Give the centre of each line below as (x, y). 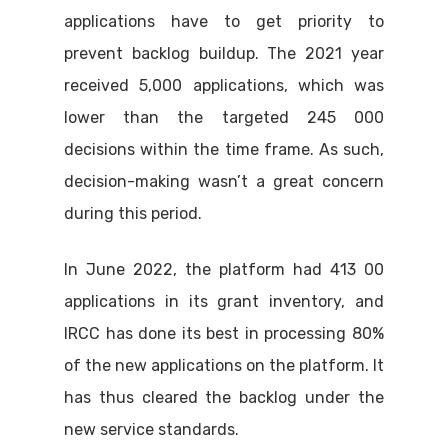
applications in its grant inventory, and (224, 302)
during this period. (133, 214)
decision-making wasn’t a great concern (224, 182)
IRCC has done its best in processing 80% (224, 334)
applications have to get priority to (224, 22)
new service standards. (151, 430)
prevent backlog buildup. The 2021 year (224, 54)
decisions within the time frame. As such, (224, 150)
